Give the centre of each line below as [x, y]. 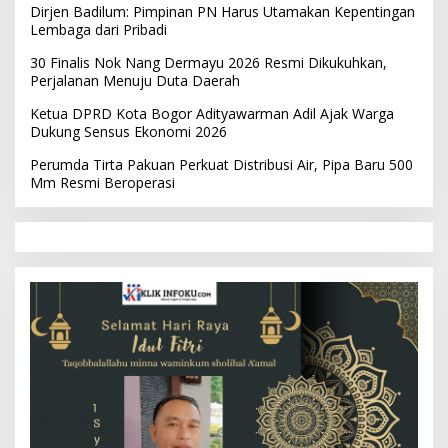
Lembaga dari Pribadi [98, 29]
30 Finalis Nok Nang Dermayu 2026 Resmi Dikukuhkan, [208, 62]
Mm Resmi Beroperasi [102, 182]
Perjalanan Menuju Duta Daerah [135, 80]
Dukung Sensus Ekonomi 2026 [128, 131]
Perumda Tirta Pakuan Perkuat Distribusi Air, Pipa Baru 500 [221, 164]
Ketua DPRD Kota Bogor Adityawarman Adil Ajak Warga [212, 113]
